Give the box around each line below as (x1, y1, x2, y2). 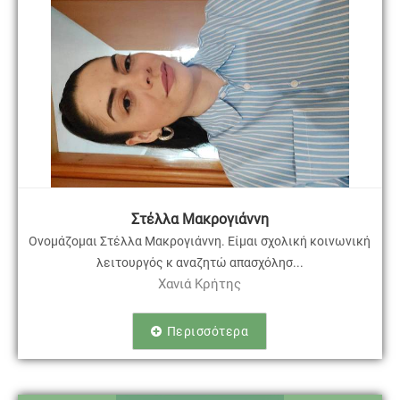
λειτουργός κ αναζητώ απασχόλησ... (96, 254, 304, 270)
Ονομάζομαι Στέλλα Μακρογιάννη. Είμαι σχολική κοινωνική (29, 233, 371, 248)
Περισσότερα (166, 323, 249, 338)
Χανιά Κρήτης (158, 275, 242, 292)
